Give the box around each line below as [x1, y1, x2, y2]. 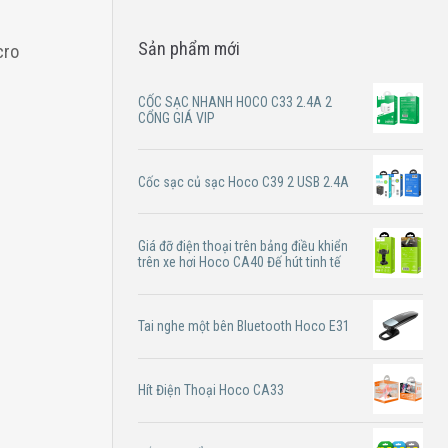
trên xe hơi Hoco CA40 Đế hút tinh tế [138, 254, 342, 271]
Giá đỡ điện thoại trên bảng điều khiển [138, 238, 349, 255]
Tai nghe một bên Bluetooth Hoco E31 [138, 318, 351, 335]
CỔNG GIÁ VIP [138, 109, 216, 126]
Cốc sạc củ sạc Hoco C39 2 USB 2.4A [138, 173, 350, 190]
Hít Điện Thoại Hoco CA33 [138, 382, 285, 399]
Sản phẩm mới [138, 38, 241, 59]
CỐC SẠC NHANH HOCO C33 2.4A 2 [138, 93, 333, 110]
